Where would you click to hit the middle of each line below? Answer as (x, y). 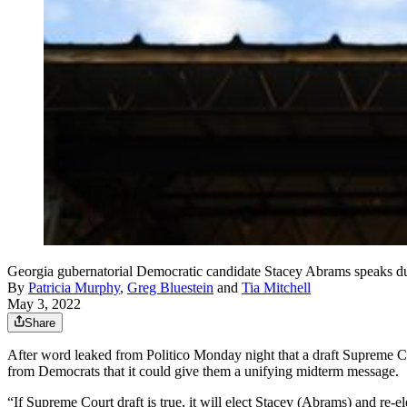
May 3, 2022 (44, 304)
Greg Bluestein (170, 288)
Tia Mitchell (276, 288)
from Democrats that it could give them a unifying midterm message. (203, 372)
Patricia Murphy (74, 288)
